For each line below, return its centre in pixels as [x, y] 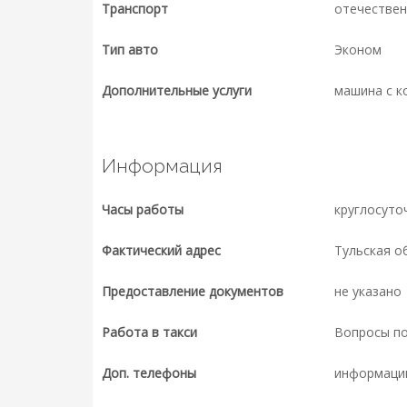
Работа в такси [149, 333]
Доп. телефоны [149, 373]
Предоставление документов [193, 292]
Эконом [357, 50]
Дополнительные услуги [177, 91]
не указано [367, 292]
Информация [162, 166]
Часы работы [143, 210]
